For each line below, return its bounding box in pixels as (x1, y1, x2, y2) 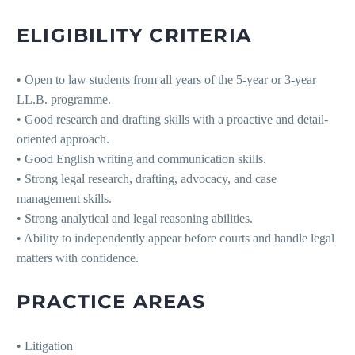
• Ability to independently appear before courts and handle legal (17, 231, 334, 246)
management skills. (17, 192, 112, 206)
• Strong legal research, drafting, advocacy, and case (17, 172, 277, 186)
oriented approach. (17, 132, 109, 147)
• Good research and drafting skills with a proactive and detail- (17, 113, 328, 127)
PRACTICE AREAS (17, 290, 205, 314)
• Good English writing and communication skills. (17, 152, 266, 166)
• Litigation (17, 339, 73, 353)
